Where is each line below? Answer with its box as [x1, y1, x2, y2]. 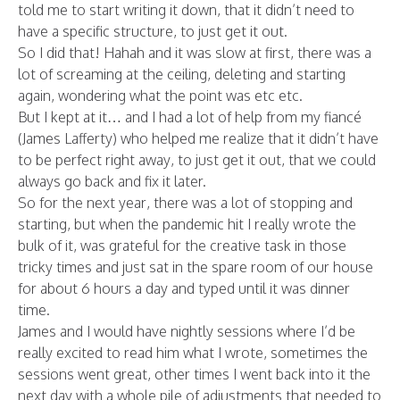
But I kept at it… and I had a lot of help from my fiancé [18, 108, 362, 127]
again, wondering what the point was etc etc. [18, 87, 303, 105]
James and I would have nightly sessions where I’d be [18, 322, 355, 341]
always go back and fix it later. [18, 172, 206, 191]
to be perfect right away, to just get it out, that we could [18, 151, 376, 170]
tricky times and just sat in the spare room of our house [18, 258, 373, 277]
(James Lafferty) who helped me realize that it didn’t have [18, 129, 379, 148]
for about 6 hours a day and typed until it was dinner [18, 279, 350, 298]
